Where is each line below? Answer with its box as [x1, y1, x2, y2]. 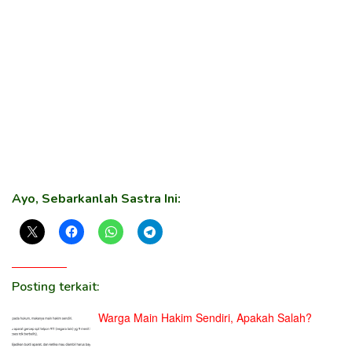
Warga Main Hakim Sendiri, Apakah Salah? [98, 310, 312, 325]
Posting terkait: [12, 278, 100, 295]
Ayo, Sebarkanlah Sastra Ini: [12, 190, 181, 207]
